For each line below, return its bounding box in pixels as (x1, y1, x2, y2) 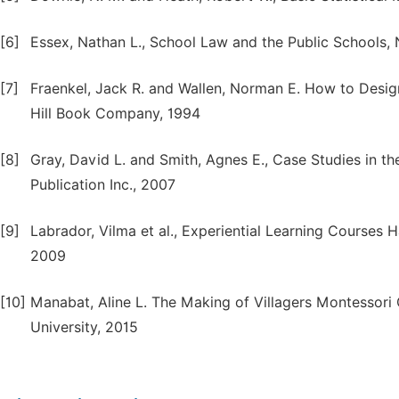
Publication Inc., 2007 (30, 176, 175, 193)
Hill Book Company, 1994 (30, 105, 200, 122)
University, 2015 (30, 319, 138, 336)
